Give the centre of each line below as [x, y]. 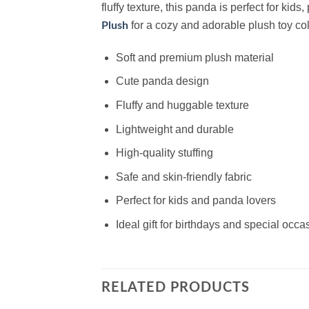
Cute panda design [162, 81]
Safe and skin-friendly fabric [183, 177]
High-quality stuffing [164, 153]
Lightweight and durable [175, 129]
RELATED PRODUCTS [176, 287]
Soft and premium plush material [195, 57]
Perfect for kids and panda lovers [196, 201]
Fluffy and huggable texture [182, 105]
